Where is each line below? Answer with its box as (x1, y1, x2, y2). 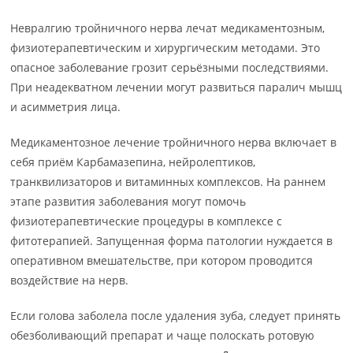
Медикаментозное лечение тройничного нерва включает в (10, 135, 337, 150)
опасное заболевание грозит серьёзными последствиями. (10, 60, 329, 76)
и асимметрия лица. (10, 99, 121, 115)
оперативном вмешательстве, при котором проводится (10, 253, 314, 269)
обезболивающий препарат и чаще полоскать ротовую (10, 328, 315, 344)
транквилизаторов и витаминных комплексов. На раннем (10, 174, 326, 190)
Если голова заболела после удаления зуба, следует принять (10, 308, 341, 324)
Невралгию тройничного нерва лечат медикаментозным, (10, 20, 325, 36)
